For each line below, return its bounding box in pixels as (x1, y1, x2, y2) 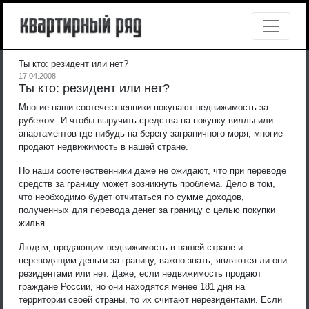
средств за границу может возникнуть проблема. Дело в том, (19, 178, 275, 189)
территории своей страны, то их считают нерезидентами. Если (19, 294, 282, 305)
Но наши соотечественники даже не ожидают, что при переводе (19, 165, 286, 176)
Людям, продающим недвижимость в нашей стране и (19, 241, 243, 252)
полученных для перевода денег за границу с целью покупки (19, 204, 275, 215)
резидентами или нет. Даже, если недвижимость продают (19, 268, 261, 279)
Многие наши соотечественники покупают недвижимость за (19, 101, 268, 112)
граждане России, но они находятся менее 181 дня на (19, 281, 245, 292)
